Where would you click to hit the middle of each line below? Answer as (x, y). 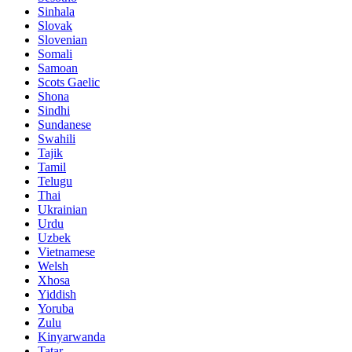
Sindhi (54, 110)
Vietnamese (66, 251)
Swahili (57, 138)
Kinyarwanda (71, 336)
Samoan (58, 68)
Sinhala (56, 11)
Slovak (55, 25)
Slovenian (62, 39)
